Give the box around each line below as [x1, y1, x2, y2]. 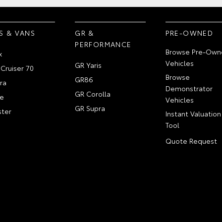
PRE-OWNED [165, 28, 214, 38]
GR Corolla [75, 89, 111, 99]
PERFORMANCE [75, 39, 132, 49]
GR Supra [75, 103, 106, 113]
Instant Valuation [165, 109, 221, 118]
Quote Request [165, 136, 217, 146]
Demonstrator [165, 83, 213, 93]
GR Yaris [75, 60, 102, 70]
